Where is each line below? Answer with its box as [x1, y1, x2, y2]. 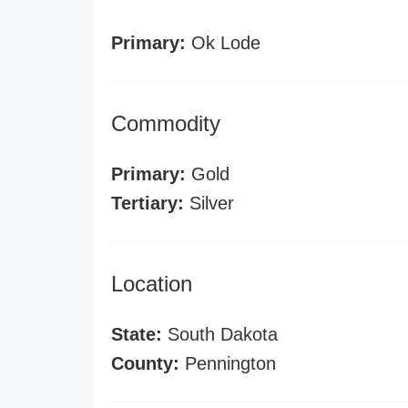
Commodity [111, 111, 220, 136]
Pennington [179, 353, 276, 373]
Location [111, 271, 192, 296]
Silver [184, 193, 234, 213]
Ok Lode [186, 33, 260, 53]
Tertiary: [111, 193, 184, 213]
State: [111, 324, 162, 344]
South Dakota [162, 324, 278, 344]
